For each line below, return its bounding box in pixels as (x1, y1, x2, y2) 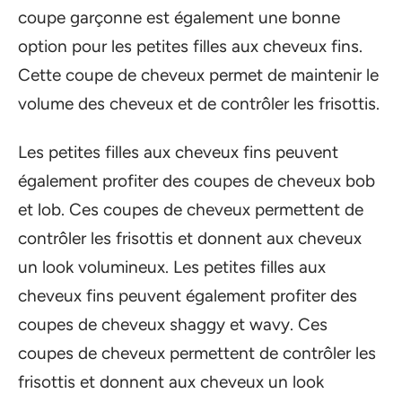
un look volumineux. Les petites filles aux (18, 257, 326, 277)
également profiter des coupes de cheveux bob (18, 170, 375, 191)
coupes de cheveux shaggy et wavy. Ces (18, 314, 328, 335)
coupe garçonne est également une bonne (18, 6, 340, 28)
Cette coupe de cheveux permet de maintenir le (18, 64, 379, 85)
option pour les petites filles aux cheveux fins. (18, 35, 363, 57)
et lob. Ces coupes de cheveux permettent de (18, 199, 363, 220)
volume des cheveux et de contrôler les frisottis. (18, 92, 380, 114)
